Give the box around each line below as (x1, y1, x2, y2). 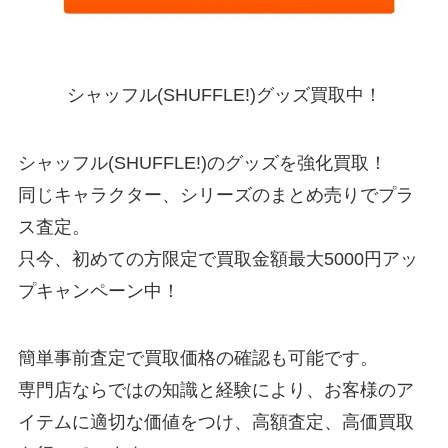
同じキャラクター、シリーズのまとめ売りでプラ (17, 184, 414, 205)
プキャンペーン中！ (17, 280, 180, 301)
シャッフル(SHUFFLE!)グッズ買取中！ (66, 84, 382, 105)
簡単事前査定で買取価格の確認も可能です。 (17, 348, 378, 369)
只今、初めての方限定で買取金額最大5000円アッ (17, 248, 418, 269)
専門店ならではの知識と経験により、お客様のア (17, 380, 414, 401)
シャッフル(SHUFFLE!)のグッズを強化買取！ (17, 152, 387, 173)
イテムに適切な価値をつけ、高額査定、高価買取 (17, 412, 414, 433)
